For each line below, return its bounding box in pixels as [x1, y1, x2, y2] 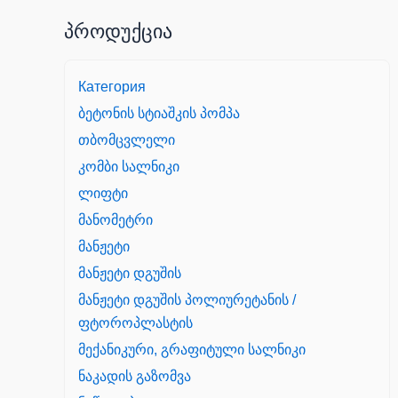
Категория [78, 79, 146, 95]
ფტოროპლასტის [78, 315, 193, 331]
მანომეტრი [78, 212, 153, 228]
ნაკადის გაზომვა [78, 369, 191, 385]
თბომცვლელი [78, 132, 175, 148]
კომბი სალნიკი [78, 159, 179, 175]
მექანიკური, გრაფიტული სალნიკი [78, 342, 306, 358]
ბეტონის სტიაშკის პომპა [78, 106, 240, 122]
